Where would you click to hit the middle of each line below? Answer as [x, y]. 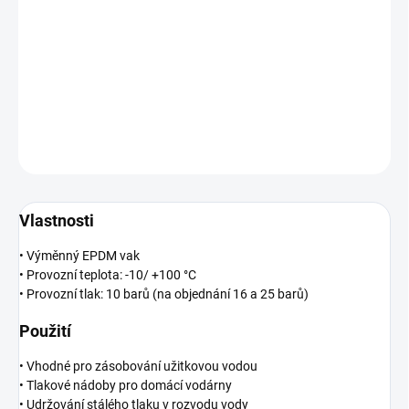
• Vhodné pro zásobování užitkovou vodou [138, 367]
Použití [45, 331]
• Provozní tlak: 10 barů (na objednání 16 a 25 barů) [164, 294]
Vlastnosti [57, 221]
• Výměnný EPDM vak [79, 256]
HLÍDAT [372, 152]
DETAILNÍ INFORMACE [75, 107]
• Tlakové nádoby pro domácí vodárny [126, 386]
